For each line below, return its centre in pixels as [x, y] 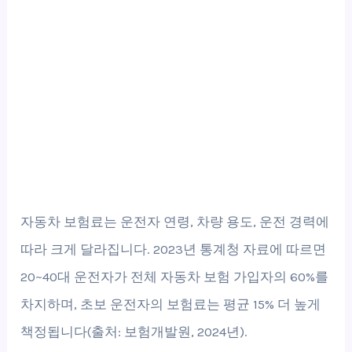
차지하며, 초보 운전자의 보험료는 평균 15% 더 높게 [171, 304]
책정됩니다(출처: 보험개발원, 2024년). [134, 332]
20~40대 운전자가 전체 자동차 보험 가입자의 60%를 [175, 277]
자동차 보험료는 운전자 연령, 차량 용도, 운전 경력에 [175, 222]
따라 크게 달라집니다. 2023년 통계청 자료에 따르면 [174, 249]
